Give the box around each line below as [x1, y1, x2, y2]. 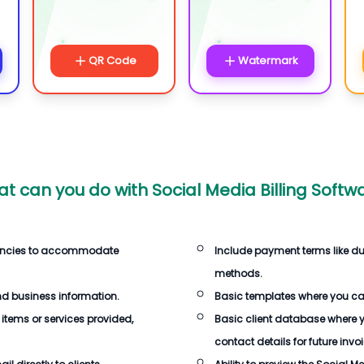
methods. [214, 266, 262, 280]
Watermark [238, 53, 298, 68]
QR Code [88, 53, 136, 68]
